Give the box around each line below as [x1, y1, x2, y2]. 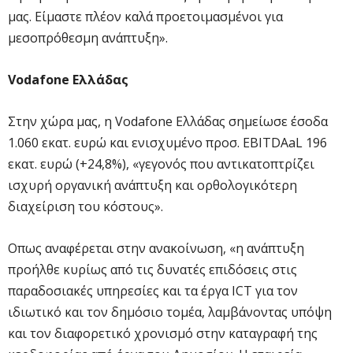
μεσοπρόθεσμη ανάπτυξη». [8, 28, 168, 46]
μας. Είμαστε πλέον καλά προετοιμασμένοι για [8, 7, 283, 25]
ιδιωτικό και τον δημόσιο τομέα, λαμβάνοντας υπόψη [8, 303, 332, 321]
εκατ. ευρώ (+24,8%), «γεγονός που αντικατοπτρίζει [8, 154, 314, 173]
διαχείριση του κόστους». [8, 197, 163, 215]
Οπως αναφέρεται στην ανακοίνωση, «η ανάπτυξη [8, 239, 304, 257]
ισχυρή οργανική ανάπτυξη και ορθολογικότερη [8, 176, 297, 194]
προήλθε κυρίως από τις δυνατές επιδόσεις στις [8, 260, 297, 278]
